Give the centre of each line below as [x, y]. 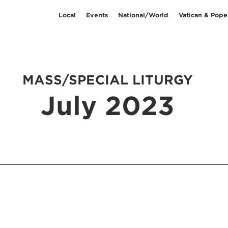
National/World [143, 15]
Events [97, 15]
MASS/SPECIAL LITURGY [107, 80]
